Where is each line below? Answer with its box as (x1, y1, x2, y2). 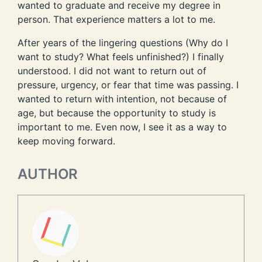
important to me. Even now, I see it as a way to (18, 121, 227, 133)
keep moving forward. (18, 135, 115, 147)
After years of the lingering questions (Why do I (18, 37, 228, 49)
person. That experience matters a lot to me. (18, 13, 215, 26)
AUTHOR (18, 166, 78, 183)
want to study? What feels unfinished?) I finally (18, 51, 224, 63)
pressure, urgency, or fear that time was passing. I (18, 79, 239, 91)
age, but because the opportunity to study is (18, 107, 216, 119)
